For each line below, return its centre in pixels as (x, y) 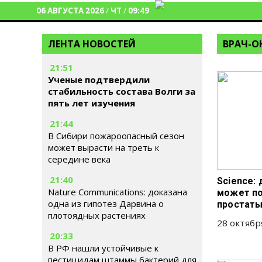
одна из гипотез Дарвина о (106, 204)
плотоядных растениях (97, 215)
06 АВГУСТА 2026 (70, 11)
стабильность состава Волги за (122, 91)
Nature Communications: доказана (118, 192)
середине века (79, 159)
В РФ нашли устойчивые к (103, 248)
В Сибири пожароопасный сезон (116, 136)
